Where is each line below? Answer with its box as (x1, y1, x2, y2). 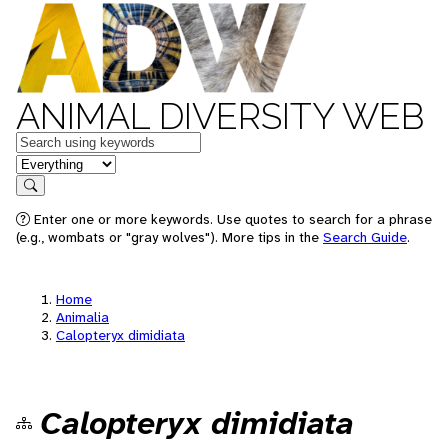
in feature (15, 152, 81, 173)
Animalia (56, 308, 109, 326)
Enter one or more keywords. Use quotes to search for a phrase (30, 210, 432, 228)
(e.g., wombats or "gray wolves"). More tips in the (16, 228, 323, 246)
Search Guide (323, 228, 407, 246)
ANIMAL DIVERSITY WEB (16, 95, 424, 137)
